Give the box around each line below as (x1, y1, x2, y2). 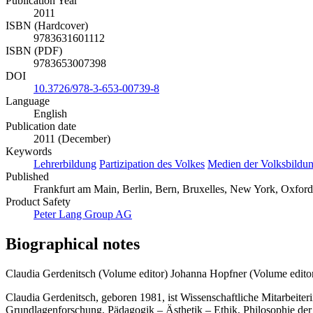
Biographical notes (6, 234, 140, 253)
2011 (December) (34, 133, 110, 145)
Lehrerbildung (34, 158, 96, 170)
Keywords (6, 145, 52, 158)
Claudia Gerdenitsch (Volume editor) (6, 267, 168, 279)
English (34, 108, 67, 120)
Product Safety (6, 196, 71, 208)
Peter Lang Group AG (34, 208, 132, 221)
